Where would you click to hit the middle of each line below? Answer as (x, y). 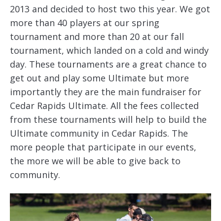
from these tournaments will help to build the (108, 119)
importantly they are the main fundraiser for (106, 92)
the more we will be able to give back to (95, 161)
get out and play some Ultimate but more (99, 78)
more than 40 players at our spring (85, 23)
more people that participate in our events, (103, 147)
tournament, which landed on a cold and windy (109, 50)
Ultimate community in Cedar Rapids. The (99, 133)
